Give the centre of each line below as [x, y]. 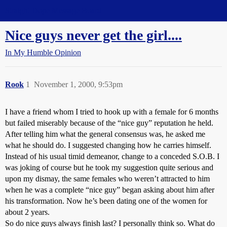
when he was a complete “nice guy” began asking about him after [110, 190]
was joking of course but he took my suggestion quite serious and [109, 167]
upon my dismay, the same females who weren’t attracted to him [107, 179]
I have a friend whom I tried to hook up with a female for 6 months [112, 112]
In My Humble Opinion [43, 52]
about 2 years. [27, 212]
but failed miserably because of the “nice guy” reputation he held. [109, 123]
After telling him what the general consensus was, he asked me [105, 134]
